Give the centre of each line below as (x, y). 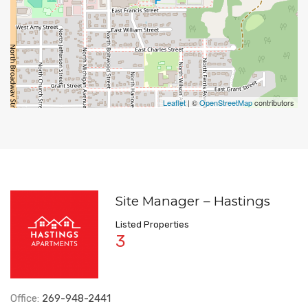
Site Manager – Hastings (193, 201)
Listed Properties (152, 225)
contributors (273, 103)
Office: (26, 299)
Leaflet (174, 103)
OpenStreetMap (226, 103)
